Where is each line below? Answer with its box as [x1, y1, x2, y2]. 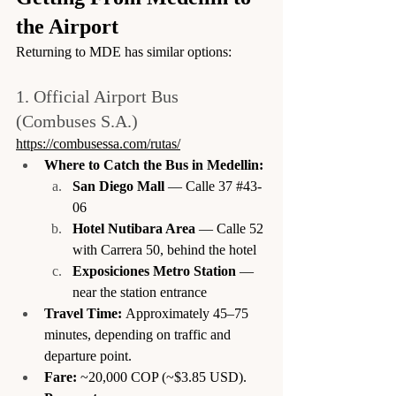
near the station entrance [72, 284, 207, 300]
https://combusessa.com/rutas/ [16, 135, 180, 151]
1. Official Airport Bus [16, 86, 183, 106]
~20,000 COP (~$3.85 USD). [77, 369, 247, 385]
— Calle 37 [164, 178, 236, 194]
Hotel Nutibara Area [72, 220, 195, 236]
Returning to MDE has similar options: [16, 43, 232, 59]
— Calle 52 [195, 220, 267, 236]
